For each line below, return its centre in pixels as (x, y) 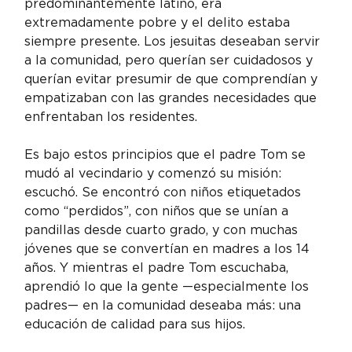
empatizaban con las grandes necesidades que (173, 97)
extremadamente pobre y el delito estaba (159, 22)
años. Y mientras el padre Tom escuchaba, (159, 267)
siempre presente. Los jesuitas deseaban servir (174, 41)
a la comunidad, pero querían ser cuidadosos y (171, 60)
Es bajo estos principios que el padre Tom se (167, 154)
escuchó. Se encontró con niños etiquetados (165, 192)
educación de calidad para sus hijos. (135, 324)
